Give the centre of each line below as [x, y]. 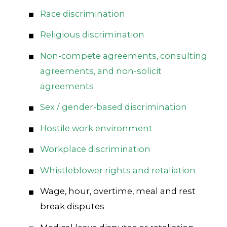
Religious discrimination [92, 35]
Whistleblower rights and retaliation [118, 170]
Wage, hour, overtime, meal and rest [118, 191]
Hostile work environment [96, 128]
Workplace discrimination [95, 149]
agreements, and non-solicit [101, 71]
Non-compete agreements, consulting [123, 55]
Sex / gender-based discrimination [113, 107]
